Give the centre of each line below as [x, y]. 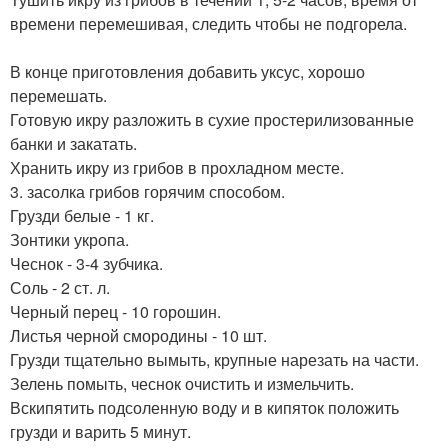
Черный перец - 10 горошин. [115, 312]
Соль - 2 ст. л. [60, 288]
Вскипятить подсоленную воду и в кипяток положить [204, 408]
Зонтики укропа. [69, 240]
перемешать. [58, 96]
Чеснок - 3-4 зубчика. [86, 264]
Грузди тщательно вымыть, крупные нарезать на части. [214, 360]
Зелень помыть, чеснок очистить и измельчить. [182, 384]
